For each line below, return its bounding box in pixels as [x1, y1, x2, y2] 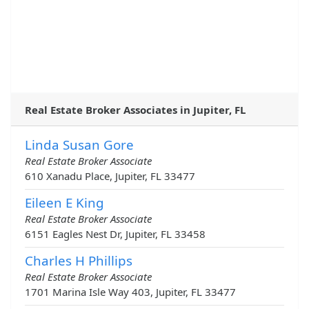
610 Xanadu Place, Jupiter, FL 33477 [25, 169, 195, 183]
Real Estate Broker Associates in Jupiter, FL [25, 103, 246, 117]
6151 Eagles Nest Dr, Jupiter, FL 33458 [25, 227, 206, 241]
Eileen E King [25, 194, 104, 212]
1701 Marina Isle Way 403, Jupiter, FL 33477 [25, 285, 236, 299]
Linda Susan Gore [25, 136, 134, 154]
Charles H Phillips [25, 252, 132, 270]
